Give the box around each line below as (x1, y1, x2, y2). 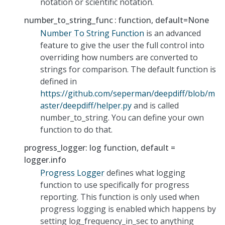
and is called (132, 99, 179, 111)
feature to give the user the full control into (40, 39, 204, 51)
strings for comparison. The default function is (40, 63, 216, 75)
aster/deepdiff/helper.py (40, 99, 132, 111)
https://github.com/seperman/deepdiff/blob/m (40, 87, 215, 99)
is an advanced (144, 27, 201, 39)
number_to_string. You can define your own (40, 111, 204, 123)
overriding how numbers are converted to (40, 51, 198, 63)
